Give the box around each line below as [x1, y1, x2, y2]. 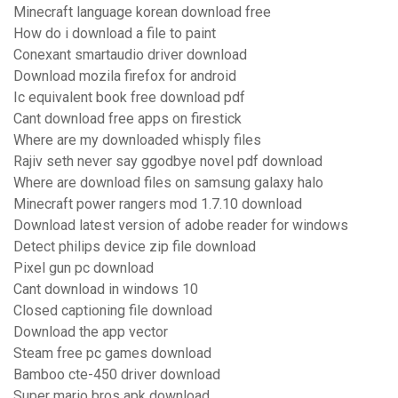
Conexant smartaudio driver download [13, 46, 247, 64]
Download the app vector [13, 323, 168, 341]
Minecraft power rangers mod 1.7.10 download [13, 195, 302, 213]
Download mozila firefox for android [13, 68, 236, 85]
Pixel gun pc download [13, 259, 154, 277]
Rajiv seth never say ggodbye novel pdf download [13, 153, 322, 171]
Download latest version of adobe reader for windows [13, 217, 348, 235]
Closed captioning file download [13, 302, 212, 320]
